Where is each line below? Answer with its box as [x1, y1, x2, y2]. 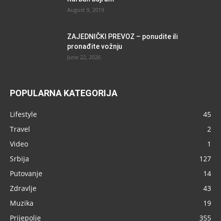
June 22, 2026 [67, 53, 101, 61]
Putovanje [10, 168, 42, 178]
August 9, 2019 [67, 5, 104, 13]
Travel [10, 124, 30, 134]
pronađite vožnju [67, 42, 122, 50]
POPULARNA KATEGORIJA [10, 87, 117, 98]
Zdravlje [10, 183, 37, 193]
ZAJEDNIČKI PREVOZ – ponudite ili [67, 32, 178, 40]
